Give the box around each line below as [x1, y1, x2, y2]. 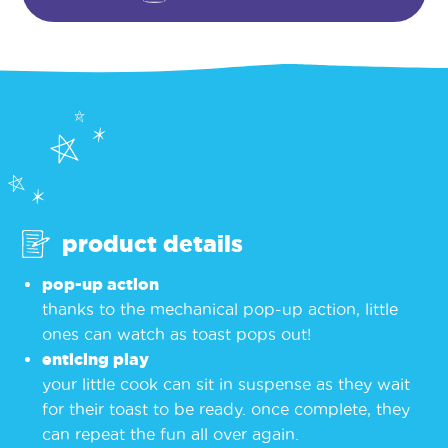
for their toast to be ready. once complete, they [42, 400, 410, 419]
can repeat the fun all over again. [42, 425, 299, 444]
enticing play [42, 350, 149, 369]
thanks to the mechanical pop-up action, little [42, 300, 398, 319]
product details [62, 230, 243, 258]
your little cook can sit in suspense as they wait [42, 375, 410, 394]
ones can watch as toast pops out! [42, 325, 311, 344]
